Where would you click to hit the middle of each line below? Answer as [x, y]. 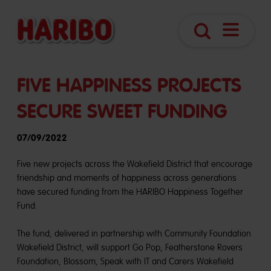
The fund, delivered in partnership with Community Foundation [134, 233]
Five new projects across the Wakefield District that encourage [135, 164]
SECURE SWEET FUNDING [122, 112]
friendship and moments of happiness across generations [127, 178]
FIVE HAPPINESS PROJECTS [129, 86]
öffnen [243, 52]
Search [215, 44]
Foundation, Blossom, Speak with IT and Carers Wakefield [125, 261]
